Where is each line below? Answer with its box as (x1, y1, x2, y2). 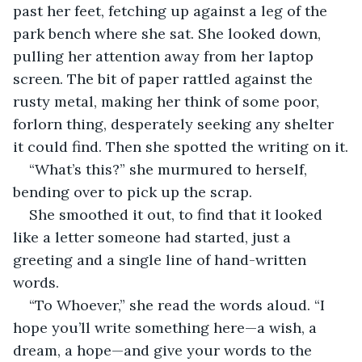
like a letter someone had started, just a (13, 227, 295, 246)
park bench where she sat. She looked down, (13, 23, 325, 43)
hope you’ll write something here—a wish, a (13, 318, 321, 337)
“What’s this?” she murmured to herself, (29, 159, 311, 179)
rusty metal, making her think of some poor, (13, 91, 323, 111)
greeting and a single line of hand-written (13, 250, 310, 269)
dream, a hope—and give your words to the (13, 340, 316, 360)
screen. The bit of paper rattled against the (13, 69, 317, 88)
